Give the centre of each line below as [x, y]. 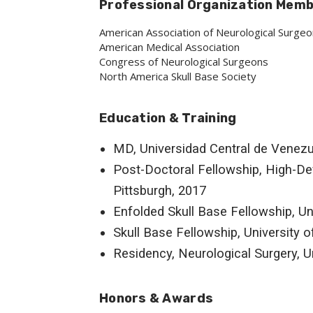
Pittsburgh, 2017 [160, 191]
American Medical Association [169, 47]
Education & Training [168, 118]
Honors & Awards [156, 298]
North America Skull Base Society [178, 76]
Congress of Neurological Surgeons [184, 61]
